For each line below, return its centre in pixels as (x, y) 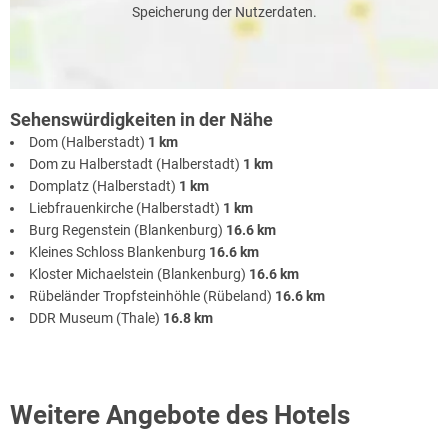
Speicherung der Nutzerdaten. (224, 11)
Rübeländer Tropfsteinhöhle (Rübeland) (152, 295)
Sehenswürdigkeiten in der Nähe (141, 119)
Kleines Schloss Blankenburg (119, 251)
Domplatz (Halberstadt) (104, 185)
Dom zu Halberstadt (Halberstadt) (136, 163)
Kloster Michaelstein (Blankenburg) (139, 273)
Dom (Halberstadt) (88, 141)
